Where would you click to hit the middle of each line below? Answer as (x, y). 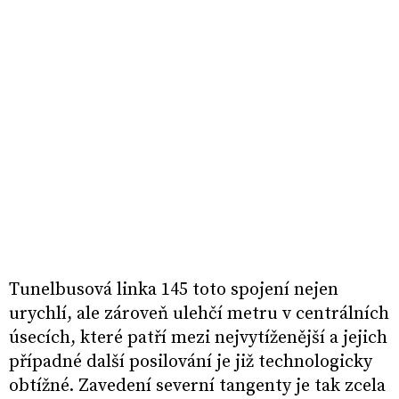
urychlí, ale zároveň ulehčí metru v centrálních (199, 314)
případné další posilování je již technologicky (191, 362)
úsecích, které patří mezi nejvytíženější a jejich (198, 338)
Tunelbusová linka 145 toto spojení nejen (174, 290)
